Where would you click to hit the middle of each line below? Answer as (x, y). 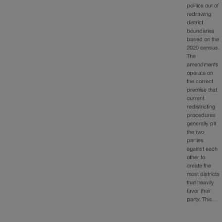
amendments (203, 65)
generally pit (202, 124)
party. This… (202, 200)
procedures (201, 116)
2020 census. (203, 48)
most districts (203, 175)
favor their (199, 192)
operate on (200, 74)
